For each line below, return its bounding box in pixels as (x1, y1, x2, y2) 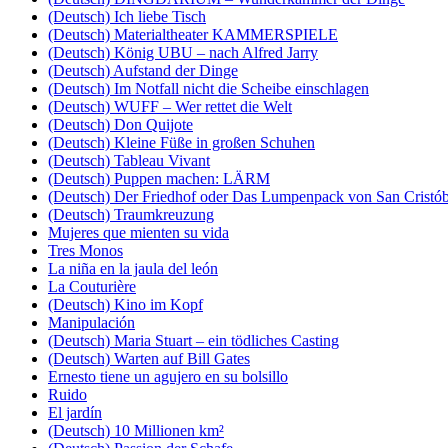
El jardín (48, 403, 102, 421)
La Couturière (48, 277, 136, 295)
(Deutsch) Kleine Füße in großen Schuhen (48, 133, 315, 151)
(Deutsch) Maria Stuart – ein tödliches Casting (48, 331, 339, 349)
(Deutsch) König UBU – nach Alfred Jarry (48, 43, 318, 61)
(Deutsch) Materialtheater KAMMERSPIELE (48, 25, 338, 43)
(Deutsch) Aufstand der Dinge (48, 61, 238, 79)
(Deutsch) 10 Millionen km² (48, 421, 224, 439)
